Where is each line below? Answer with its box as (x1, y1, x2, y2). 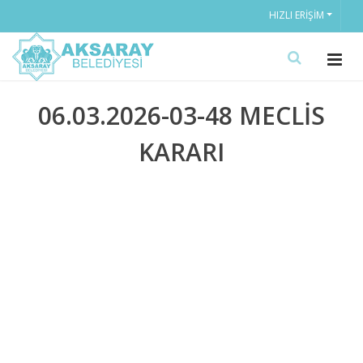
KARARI (139, 135, 224, 169)
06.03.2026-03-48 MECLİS (38, 99, 325, 132)
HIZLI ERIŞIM (268, 8, 324, 22)
